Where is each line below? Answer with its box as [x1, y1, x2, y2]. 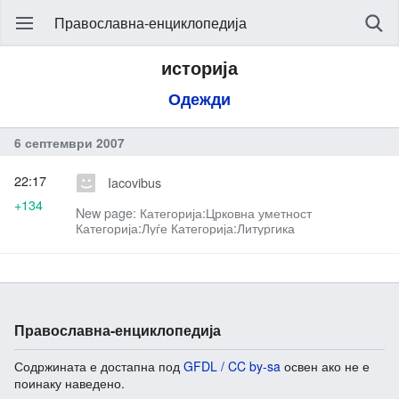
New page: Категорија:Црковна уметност [76, 203, 312, 223]
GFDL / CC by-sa [183, 357, 281, 376]
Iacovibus [107, 173, 161, 192]
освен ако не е [281, 357, 370, 376]
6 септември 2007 [14, 134, 125, 151]
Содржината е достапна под [14, 357, 183, 376]
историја [161, 54, 238, 80]
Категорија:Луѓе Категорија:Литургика [76, 218, 295, 238]
